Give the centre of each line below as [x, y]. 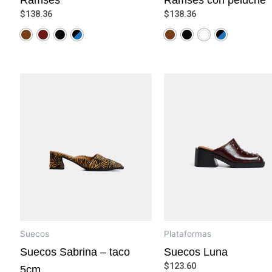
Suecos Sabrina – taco [75, 252]
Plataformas [187, 234]
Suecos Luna [195, 252]
